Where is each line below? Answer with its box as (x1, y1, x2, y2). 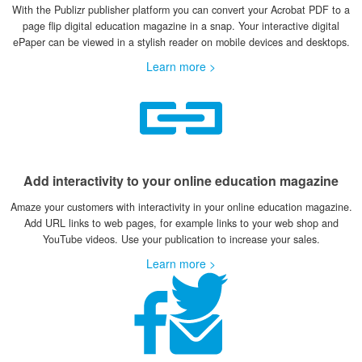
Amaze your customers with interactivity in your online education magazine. (10, 200, 352, 214)
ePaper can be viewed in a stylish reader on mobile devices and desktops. (12, 35, 350, 49)
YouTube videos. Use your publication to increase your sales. (42, 232, 320, 246)
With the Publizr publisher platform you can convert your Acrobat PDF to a (12, 2, 350, 17)
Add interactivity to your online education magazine (23, 171, 339, 190)
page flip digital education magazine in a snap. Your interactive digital (23, 19, 339, 33)
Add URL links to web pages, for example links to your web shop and (23, 216, 339, 230)
